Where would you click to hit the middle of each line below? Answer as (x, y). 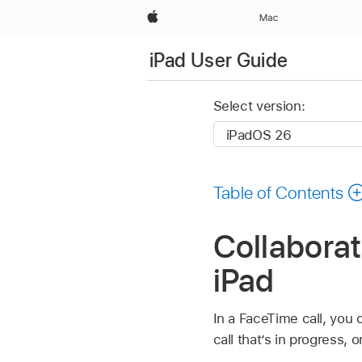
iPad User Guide (219, 60)
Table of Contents (278, 192)
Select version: (259, 106)
